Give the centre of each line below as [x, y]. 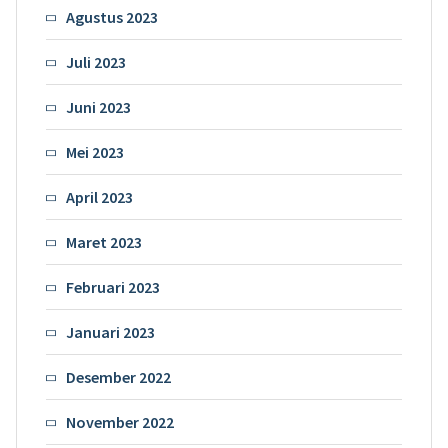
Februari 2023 [112, 286]
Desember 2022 [118, 376]
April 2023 [99, 196]
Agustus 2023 [111, 16]
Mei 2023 [94, 151]
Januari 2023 [110, 331]
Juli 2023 [95, 61]
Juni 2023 [98, 106]
